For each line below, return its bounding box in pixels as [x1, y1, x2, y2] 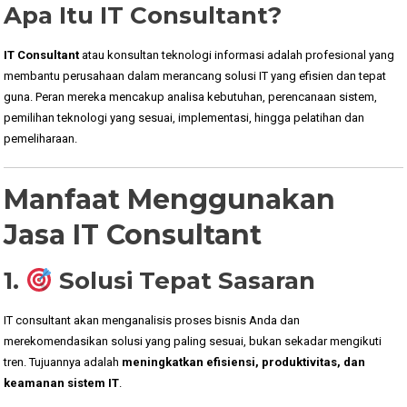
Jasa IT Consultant [4, 217, 263, 252]
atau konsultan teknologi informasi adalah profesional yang [79, 47, 395, 62]
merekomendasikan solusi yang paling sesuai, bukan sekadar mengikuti [4, 333, 382, 348]
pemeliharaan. [4, 131, 78, 145]
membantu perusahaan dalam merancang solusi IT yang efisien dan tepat [4, 68, 387, 83]
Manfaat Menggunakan [4, 182, 336, 216]
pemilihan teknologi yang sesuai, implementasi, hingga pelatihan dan [4, 110, 365, 124]
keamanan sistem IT [4, 375, 120, 390]
